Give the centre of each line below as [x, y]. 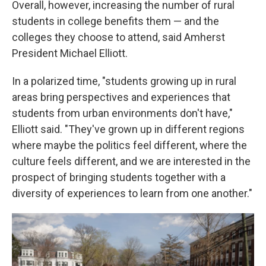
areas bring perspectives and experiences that [121, 97]
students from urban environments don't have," [122, 113]
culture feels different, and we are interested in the [131, 161]
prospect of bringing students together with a [119, 177]
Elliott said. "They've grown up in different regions [128, 129]
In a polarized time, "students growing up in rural [124, 81]
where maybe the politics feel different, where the [129, 145]
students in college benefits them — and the [115, 21]
